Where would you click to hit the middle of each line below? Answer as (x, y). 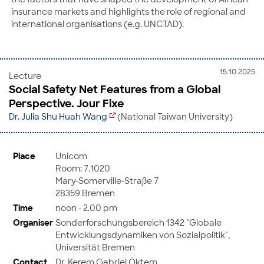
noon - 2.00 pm (86, 207)
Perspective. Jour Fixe (66, 103)
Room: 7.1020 (83, 168)
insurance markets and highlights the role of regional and (128, 11)
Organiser (33, 222)
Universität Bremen (95, 247)
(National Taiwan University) (174, 116)
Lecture (25, 76)
